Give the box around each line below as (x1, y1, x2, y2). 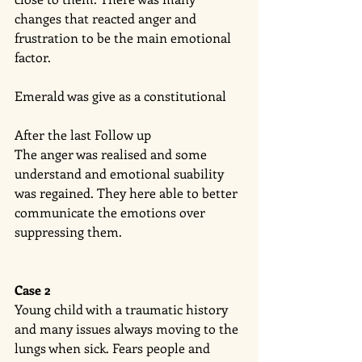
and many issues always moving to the (15, 319, 242, 337)
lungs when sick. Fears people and (15, 339, 213, 356)
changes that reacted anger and (15, 9, 200, 27)
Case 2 (15, 280, 50, 298)
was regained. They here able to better (15, 183, 241, 201)
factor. (15, 48, 54, 65)
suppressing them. (15, 222, 125, 240)
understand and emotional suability (15, 164, 227, 182)
